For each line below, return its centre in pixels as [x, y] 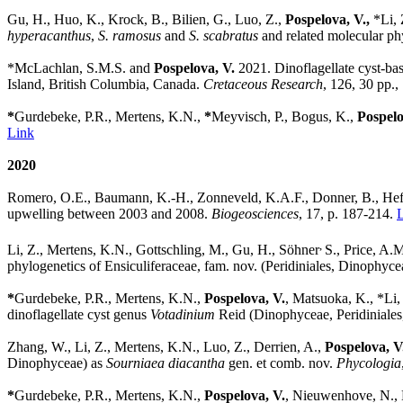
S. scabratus [224, 35]
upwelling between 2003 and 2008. [109, 213]
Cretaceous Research [263, 84]
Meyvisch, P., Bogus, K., [284, 116]
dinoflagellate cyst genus [79, 314]
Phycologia [369, 363]
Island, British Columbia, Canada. [103, 84]
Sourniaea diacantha [166, 363]
